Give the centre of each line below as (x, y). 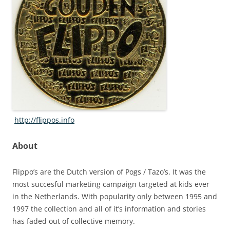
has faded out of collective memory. (74, 221)
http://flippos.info (44, 120)
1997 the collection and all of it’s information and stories (109, 209)
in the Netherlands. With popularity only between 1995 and (115, 196)
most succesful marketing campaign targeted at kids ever (111, 184)
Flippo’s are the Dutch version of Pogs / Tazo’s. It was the (109, 172)
